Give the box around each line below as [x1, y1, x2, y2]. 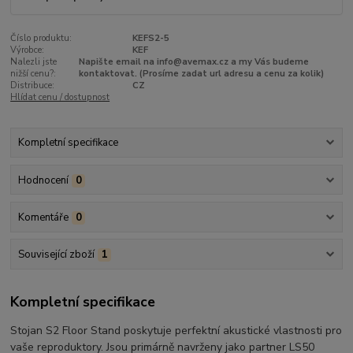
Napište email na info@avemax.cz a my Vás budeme [79, 55, 310, 68]
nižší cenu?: [10, 67, 57, 80]
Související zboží [17, 247, 95, 262]
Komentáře [17, 210, 69, 225]
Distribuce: [10, 79, 55, 91]
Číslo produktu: [10, 32, 72, 44]
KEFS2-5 [132, 32, 169, 44]
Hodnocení [17, 173, 69, 188]
